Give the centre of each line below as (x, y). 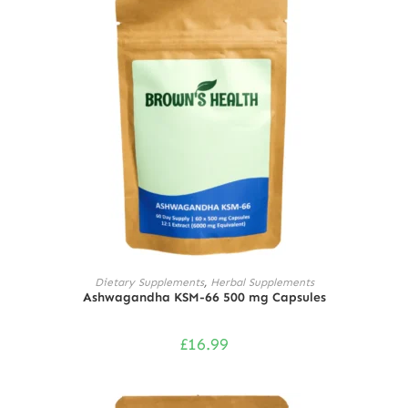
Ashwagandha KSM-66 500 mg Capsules (204, 297)
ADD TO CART (204, 277)
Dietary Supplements (149, 282)
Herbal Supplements (262, 282)
